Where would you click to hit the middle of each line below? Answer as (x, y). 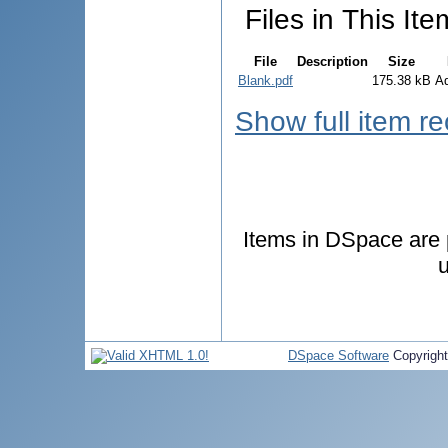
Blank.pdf (265, 80)
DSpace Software (338, 355)
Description (332, 61)
